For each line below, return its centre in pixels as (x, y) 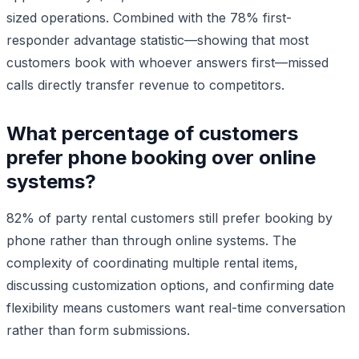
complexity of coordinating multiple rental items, (152, 262)
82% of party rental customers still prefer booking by (169, 218)
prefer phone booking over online (161, 157)
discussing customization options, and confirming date (170, 285)
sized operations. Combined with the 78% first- (149, 17)
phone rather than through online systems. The (151, 240)
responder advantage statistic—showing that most (157, 40)
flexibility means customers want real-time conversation (176, 307)
